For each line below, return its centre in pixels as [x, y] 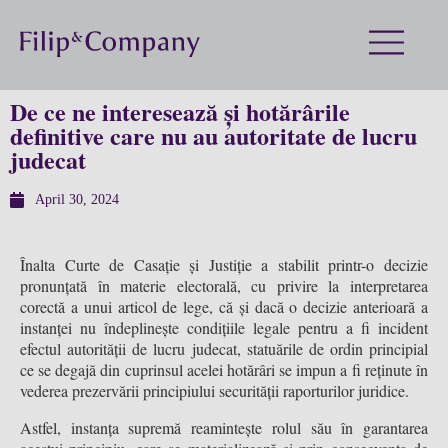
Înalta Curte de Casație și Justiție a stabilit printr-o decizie [224, 264]
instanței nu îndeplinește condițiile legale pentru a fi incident [224, 327]
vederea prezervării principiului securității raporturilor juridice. [214, 390]
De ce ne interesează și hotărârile [180, 111]
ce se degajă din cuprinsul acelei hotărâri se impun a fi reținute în [224, 369]
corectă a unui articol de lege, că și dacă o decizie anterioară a [224, 306]
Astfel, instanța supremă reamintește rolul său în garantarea [224, 427]
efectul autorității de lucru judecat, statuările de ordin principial [224, 348]
